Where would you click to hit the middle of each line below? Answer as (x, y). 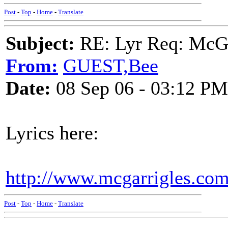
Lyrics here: (52, 133)
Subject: (40, 43)
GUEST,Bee (111, 66)
